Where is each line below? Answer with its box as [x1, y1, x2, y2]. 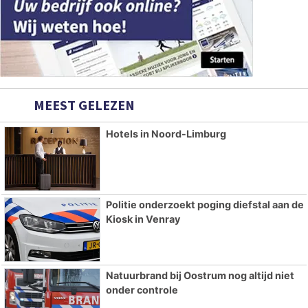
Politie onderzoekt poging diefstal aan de [105, 198, 304, 210]
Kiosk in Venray [105, 212, 180, 225]
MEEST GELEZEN [31, 96, 135, 113]
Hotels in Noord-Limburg [105, 127, 226, 140]
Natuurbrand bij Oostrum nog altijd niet [105, 269, 294, 281]
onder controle [105, 283, 178, 296]
